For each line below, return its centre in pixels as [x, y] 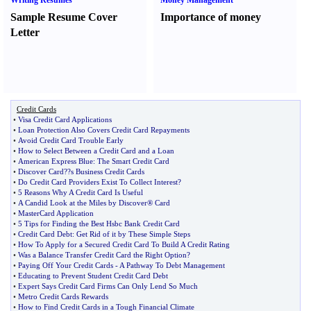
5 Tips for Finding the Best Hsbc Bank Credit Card [99, 224]
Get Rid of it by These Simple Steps [133, 234]
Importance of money [211, 17]
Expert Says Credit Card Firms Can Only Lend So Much [108, 286]
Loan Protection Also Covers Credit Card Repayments [104, 130]
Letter [25, 32]
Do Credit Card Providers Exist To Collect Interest [98, 182]
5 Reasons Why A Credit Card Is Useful [81, 192]
